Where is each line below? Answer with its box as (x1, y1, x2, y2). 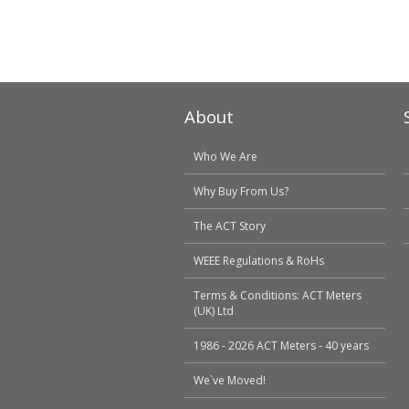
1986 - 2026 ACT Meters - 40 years (194, 338, 369, 353)
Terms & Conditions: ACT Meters (194, 288, 362, 303)
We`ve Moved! (194, 372, 266, 388)
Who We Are (194, 149, 257, 164)
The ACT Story (194, 218, 266, 234)
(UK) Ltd (194, 303, 234, 319)
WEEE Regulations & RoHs (194, 253, 324, 268)
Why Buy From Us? (194, 184, 288, 199)
